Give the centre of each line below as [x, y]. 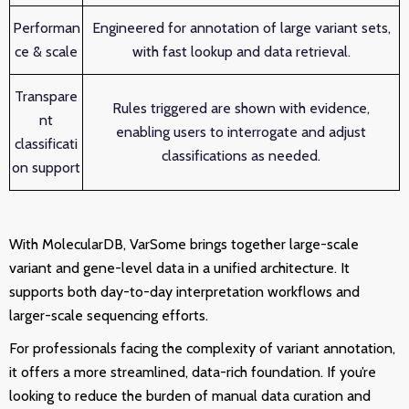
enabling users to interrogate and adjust [241, 132]
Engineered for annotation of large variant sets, [241, 28]
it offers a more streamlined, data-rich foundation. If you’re [193, 372]
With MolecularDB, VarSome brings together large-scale [184, 244]
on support [46, 168]
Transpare [46, 96]
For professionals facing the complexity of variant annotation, [202, 348]
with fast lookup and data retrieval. [241, 52]
